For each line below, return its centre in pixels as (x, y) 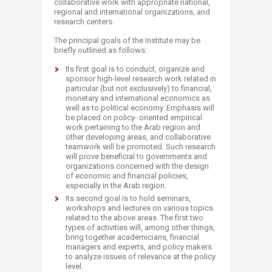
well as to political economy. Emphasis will (140, 108)
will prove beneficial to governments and (136, 156)
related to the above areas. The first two (134, 218)
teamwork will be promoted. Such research (141, 147)
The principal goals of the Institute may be (127, 40)
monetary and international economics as (138, 98)
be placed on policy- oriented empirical (134, 117)
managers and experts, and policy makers (139, 247)
